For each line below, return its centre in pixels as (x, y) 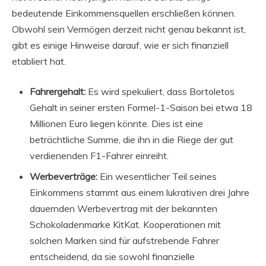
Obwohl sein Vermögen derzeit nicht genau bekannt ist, (129, 29)
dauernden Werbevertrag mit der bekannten (123, 208)
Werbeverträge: (64, 176)
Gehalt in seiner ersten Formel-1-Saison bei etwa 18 (141, 107)
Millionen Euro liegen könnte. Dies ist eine (116, 123)
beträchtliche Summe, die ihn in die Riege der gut (132, 139)
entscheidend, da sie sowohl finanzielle (112, 256)
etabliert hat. (39, 61)
